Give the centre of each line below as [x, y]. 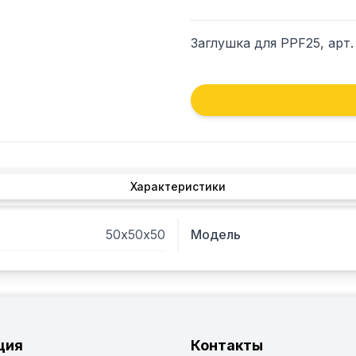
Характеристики [178, 186]
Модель [216, 234]
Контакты [227, 345]
